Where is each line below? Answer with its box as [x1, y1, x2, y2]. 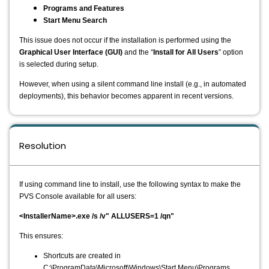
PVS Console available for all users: [19, 192, 136, 201]
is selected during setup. [19, 60, 98, 68]
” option [219, 48, 243, 56]
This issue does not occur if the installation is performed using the [19, 36, 231, 44]
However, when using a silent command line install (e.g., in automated [19, 80, 246, 88]
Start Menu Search [43, 16, 107, 25]
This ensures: [19, 232, 63, 240]
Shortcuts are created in [43, 252, 121, 260]
